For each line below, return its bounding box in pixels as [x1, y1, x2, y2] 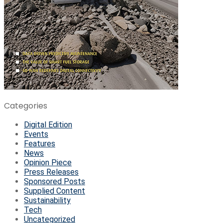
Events [24, 129, 48, 139]
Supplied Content [24, 186, 85, 196]
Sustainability [24, 196, 71, 206]
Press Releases [24, 167, 79, 177]
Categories [4, 100, 47, 112]
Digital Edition [24, 120, 72, 130]
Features [24, 139, 55, 149]
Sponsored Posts [24, 177, 85, 187]
